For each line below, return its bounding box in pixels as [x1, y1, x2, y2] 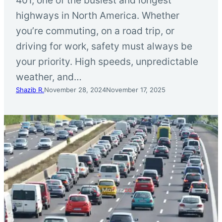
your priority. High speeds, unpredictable [16, 55, 198, 67]
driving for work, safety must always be [16, 40, 192, 52]
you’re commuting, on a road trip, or [16, 24, 174, 37]
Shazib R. [16, 85, 44, 94]
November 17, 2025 [106, 85, 166, 94]
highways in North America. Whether [16, 9, 179, 21]
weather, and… [16, 70, 82, 83]
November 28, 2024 [44, 85, 106, 94]
